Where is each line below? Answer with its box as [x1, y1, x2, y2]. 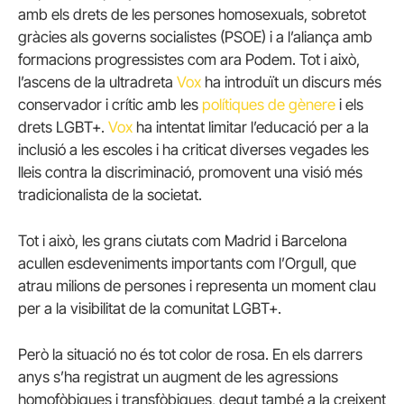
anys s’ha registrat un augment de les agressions [18, 367, 338, 386]
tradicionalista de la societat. [18, 185, 202, 204]
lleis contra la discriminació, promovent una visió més [18, 162, 363, 181]
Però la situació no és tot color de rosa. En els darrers [18, 344, 363, 363]
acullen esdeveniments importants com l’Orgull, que [18, 253, 356, 272]
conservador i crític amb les [18, 95, 202, 114]
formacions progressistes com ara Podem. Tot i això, [18, 50, 360, 69]
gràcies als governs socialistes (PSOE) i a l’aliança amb [18, 27, 372, 46]
